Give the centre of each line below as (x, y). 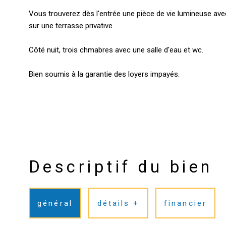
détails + (118, 203)
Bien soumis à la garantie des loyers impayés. (104, 74)
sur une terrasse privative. (71, 25)
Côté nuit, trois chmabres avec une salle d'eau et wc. (116, 50)
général (55, 203)
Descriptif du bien (121, 167)
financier (185, 203)
